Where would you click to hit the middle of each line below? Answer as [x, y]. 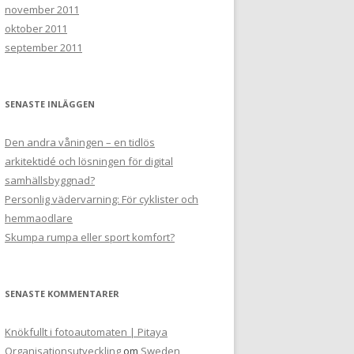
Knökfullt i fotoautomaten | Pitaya [86, 332]
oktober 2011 [36, 28]
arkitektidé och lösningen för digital [89, 161]
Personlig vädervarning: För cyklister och [102, 199]
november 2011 [42, 9]
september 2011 [43, 47]
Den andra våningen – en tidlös [80, 142]
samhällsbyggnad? [50, 180]
